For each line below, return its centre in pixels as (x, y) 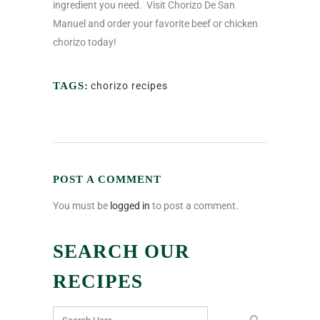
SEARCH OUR (121, 251)
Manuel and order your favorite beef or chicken (155, 23)
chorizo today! (85, 42)
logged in (130, 205)
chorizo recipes (129, 85)
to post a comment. (194, 205)
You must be (81, 205)
